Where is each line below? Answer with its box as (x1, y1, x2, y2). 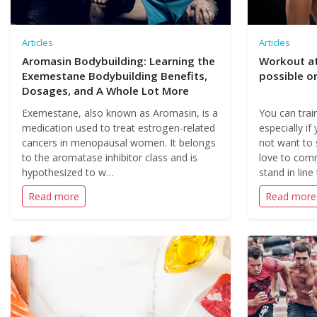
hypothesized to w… (22, 166, 114, 179)
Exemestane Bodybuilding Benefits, (22, 69, 207, 83)
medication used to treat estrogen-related (22, 121, 215, 134)
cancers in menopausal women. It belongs (22, 136, 216, 149)
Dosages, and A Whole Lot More (22, 83, 189, 98)
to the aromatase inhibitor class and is (22, 151, 197, 164)
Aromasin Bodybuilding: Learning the (22, 54, 215, 68)
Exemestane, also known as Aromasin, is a (22, 106, 218, 120)
